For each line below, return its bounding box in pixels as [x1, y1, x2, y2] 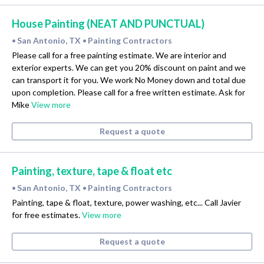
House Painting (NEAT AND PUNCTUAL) [12, 17, 204, 31]
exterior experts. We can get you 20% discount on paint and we [12, 62, 246, 73]
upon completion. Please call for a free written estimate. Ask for [12, 87, 245, 98]
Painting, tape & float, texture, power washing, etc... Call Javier [12, 197, 241, 208]
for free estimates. [12, 210, 82, 220]
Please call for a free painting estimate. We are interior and [12, 50, 226, 61]
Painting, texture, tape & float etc [12, 164, 172, 178]
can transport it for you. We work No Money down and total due [12, 75, 246, 85]
